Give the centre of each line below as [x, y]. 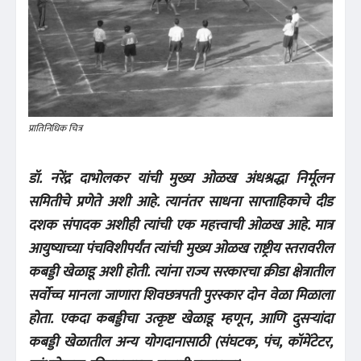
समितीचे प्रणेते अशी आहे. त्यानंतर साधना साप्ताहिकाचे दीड [180, 202]
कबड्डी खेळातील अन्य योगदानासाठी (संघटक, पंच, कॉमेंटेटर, [180, 342]
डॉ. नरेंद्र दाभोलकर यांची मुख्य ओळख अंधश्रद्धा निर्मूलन [180, 178]
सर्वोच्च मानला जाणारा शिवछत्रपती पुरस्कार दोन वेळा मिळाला [180, 295]
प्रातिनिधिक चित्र [55, 128]
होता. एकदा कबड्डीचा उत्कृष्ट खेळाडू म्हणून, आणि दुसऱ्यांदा [180, 319]
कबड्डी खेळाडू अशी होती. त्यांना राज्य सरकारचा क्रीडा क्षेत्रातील [180, 272]
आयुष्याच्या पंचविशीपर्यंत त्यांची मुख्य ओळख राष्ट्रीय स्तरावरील [180, 249]
